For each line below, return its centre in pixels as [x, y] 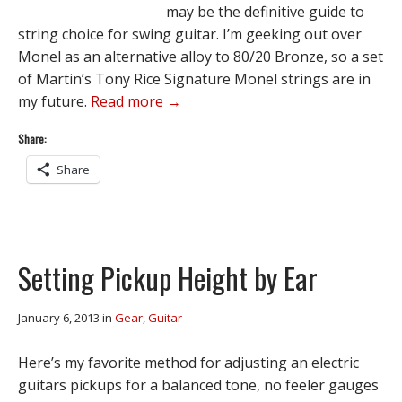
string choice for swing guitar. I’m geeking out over [190, 34]
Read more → [136, 101]
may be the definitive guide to [265, 12]
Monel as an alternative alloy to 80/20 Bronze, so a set [201, 57]
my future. [54, 101]
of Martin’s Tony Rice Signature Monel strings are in [194, 79]
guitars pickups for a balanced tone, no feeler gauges [198, 385]
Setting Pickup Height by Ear [168, 278]
